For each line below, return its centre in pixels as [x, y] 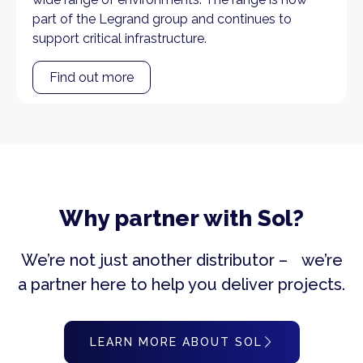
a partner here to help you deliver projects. [181, 284]
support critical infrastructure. [120, 38]
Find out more [92, 77]
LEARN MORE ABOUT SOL [176, 342]
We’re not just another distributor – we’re [181, 260]
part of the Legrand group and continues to [162, 19]
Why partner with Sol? [181, 218]
